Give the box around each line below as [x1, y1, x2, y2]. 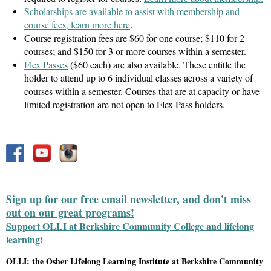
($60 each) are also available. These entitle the [68, 57, 246, 71]
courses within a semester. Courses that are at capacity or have [24, 84, 260, 97]
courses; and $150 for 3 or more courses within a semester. [24, 44, 246, 57]
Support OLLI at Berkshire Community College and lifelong [6, 218, 254, 233]
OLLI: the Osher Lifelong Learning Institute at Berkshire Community [6, 254, 263, 267]
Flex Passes [24, 57, 68, 71]
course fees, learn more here [24, 18, 130, 31]
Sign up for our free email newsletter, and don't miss [6, 191, 251, 207]
